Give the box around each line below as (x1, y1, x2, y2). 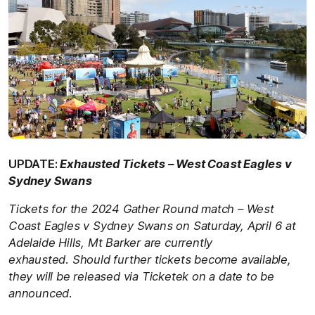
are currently (143, 235, 213, 250)
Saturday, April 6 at (190, 218, 296, 233)
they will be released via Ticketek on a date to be (8, 269, 274, 283)
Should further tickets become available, (72, 252, 291, 266)
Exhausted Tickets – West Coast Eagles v (60, 156, 292, 171)
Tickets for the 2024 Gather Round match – (8, 201, 243, 216)
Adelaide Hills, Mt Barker (8, 235, 144, 250)
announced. (8, 285, 73, 300)
